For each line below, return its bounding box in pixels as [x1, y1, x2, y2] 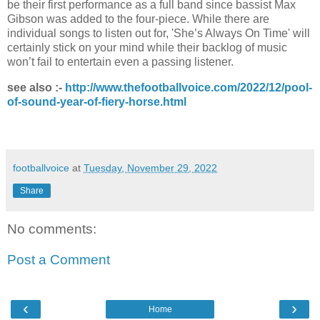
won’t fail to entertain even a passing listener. [7, 55, 236, 68]
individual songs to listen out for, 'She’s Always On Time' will [7, 26, 310, 39]
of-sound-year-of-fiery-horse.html [7, 95, 186, 108]
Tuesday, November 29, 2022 [84, 161, 217, 174]
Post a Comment [7, 252, 110, 268]
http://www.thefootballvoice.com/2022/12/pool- [65, 81, 312, 94]
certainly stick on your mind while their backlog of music [7, 41, 287, 54]
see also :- [7, 81, 65, 94]
